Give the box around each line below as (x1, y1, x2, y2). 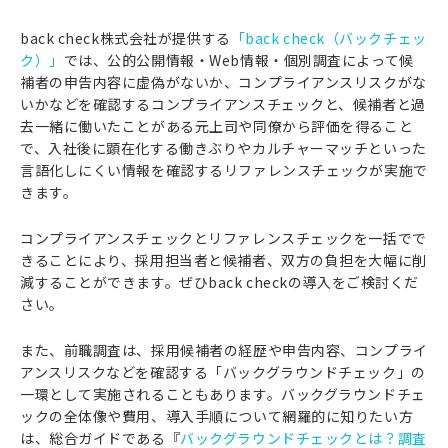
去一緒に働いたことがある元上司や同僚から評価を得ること (20, 116, 414, 136)
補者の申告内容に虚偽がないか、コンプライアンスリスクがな (20, 72, 427, 92)
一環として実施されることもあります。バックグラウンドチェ (20, 384, 426, 404)
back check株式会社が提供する (20, 28, 231, 48)
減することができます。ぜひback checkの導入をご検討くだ (20, 272, 419, 292)
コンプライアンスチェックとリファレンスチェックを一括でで (20, 228, 427, 248)
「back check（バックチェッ (230, 28, 427, 48)
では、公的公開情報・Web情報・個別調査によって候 (63, 50, 414, 70)
